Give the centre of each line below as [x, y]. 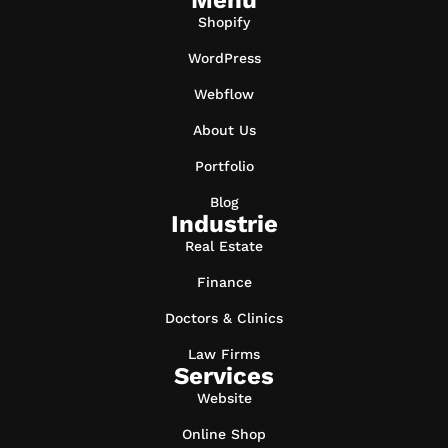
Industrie [224, 224]
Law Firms [224, 354]
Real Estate [224, 246]
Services [224, 376]
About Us [224, 130]
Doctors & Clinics [224, 318]
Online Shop [224, 434]
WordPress [224, 58]
